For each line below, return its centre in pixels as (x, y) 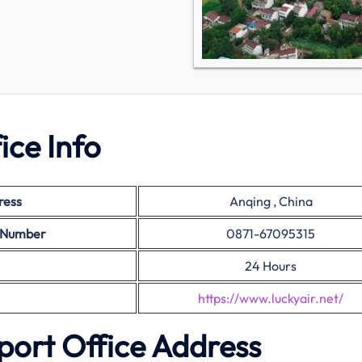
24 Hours (271, 266)
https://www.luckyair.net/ (271, 298)
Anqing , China (271, 201)
